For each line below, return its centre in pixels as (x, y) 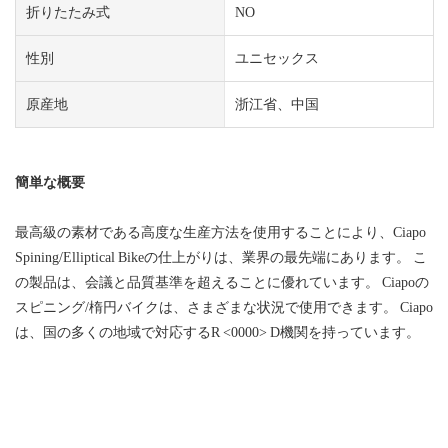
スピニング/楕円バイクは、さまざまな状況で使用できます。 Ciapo (224, 306)
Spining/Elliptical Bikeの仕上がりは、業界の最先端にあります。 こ (221, 256)
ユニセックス (276, 57)
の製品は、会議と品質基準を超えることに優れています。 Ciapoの (222, 281)
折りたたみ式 (68, 11)
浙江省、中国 (276, 103)
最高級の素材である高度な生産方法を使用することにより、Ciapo (220, 231)
